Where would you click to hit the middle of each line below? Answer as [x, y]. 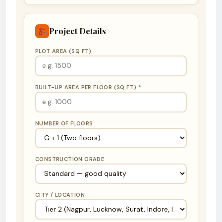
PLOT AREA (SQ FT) [63, 51]
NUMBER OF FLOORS [64, 123]
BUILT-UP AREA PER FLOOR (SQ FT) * [88, 87]
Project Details [78, 31]
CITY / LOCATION [60, 194]
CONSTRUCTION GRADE [70, 159]
